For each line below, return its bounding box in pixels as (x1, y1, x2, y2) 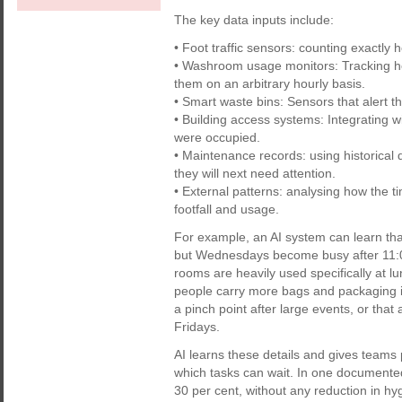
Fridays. (174, 319, 220, 334)
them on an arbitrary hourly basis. (174, 76, 365, 91)
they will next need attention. (174, 166, 336, 180)
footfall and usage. (174, 202, 279, 216)
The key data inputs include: (174, 13, 334, 27)
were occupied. (174, 130, 260, 144)
